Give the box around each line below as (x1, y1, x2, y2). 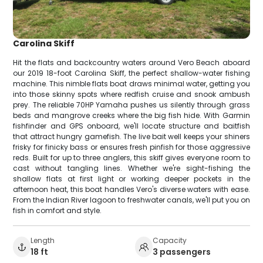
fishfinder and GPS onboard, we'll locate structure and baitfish (13, 120, 250, 131)
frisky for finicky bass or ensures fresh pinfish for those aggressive (13, 141, 250, 152)
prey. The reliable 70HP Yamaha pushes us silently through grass (13, 99, 250, 110)
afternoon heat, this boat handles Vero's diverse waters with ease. (13, 184, 250, 194)
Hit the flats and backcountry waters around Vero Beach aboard (13, 57, 250, 68)
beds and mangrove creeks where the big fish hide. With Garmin (13, 110, 250, 120)
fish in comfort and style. (13, 205, 102, 215)
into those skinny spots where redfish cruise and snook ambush (13, 89, 250, 99)
